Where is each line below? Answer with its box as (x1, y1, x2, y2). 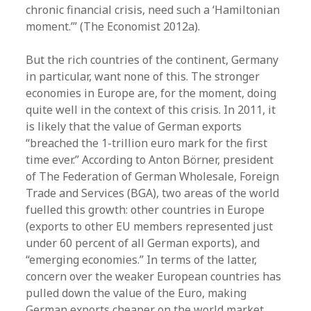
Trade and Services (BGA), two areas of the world (26, 185, 280, 201)
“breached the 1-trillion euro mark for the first (26, 135, 268, 151)
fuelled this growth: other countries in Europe (26, 202, 265, 217)
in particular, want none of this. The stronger (26, 69, 260, 84)
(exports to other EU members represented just (26, 219, 274, 234)
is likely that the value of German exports (26, 119, 242, 134)
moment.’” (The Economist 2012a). (26, 19, 201, 34)
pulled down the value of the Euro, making (26, 285, 247, 301)
